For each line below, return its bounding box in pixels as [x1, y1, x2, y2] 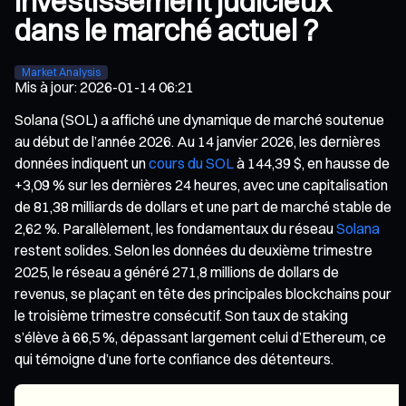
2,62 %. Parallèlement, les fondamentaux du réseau [14, 218, 336, 237]
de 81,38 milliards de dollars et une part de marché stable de [14, 197, 391, 216]
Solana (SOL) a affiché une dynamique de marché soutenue [14, 110, 384, 129]
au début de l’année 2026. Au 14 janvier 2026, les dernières [14, 131, 381, 150]
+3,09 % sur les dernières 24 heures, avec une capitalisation [14, 175, 388, 194]
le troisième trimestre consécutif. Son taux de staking [14, 305, 348, 324]
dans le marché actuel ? [14, 13, 318, 49]
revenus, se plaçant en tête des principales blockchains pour [14, 284, 391, 303]
